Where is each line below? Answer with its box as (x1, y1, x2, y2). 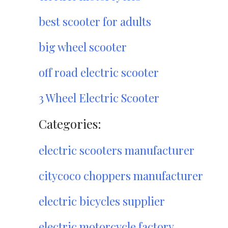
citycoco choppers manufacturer (39, 168, 203, 183)
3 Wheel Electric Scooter (39, 90, 159, 105)
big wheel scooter (39, 39, 127, 54)
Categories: (39, 116, 101, 132)
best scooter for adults (39, 14, 151, 29)
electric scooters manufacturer (39, 142, 194, 158)
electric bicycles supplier (39, 193, 165, 209)
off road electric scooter (39, 65, 159, 80)
